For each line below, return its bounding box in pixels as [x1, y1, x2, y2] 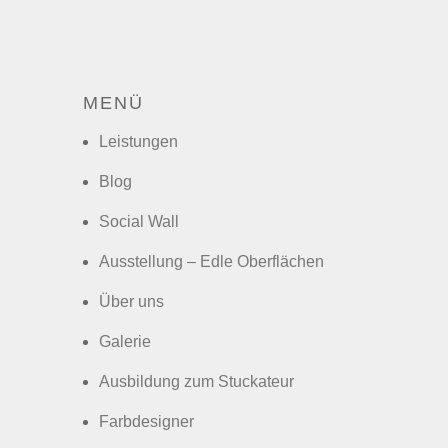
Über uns [98, 292, 164, 310]
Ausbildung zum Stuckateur [98, 372, 294, 390]
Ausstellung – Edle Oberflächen [98, 252, 324, 270]
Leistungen [98, 132, 178, 150]
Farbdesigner [98, 412, 194, 430]
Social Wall [98, 212, 179, 230]
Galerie [98, 332, 151, 350]
